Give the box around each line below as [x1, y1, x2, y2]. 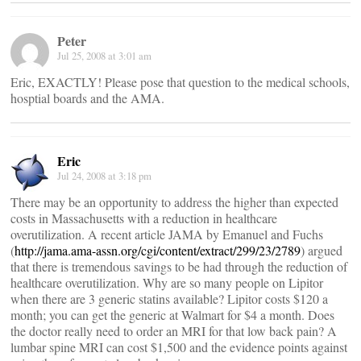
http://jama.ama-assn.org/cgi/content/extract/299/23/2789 [15, 242, 301, 259]
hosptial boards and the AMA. [10, 89, 164, 106]
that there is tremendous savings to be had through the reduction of [10, 258, 347, 275]
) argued [301, 242, 342, 259]
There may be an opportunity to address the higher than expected [10, 193, 338, 210]
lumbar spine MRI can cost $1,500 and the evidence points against [10, 338, 347, 355]
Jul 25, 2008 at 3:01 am [57, 48, 151, 63]
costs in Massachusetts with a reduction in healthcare [10, 210, 277, 226]
